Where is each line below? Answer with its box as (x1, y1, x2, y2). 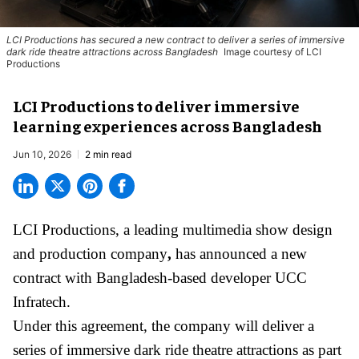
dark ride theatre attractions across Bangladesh (6, 46, 218, 58)
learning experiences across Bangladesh (13, 115, 322, 136)
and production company (13, 245, 167, 263)
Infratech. (13, 293, 71, 311)
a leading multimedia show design (123, 221, 333, 239)
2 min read (85, 148, 131, 161)
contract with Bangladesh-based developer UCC (13, 269, 307, 287)
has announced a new (171, 245, 307, 263)
